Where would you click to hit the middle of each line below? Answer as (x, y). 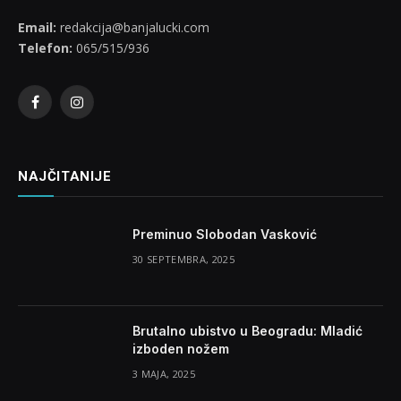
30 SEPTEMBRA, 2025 (183, 259)
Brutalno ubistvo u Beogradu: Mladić (247, 330)
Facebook (62, 110)
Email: (37, 27)
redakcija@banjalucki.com (133, 27)
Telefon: (45, 47)
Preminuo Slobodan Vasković (225, 234)
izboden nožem (181, 348)
